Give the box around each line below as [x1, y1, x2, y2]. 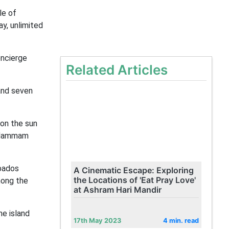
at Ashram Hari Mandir [73, 185, 162, 195]
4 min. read [163, 217, 199, 224]
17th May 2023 [73, 217, 121, 224]
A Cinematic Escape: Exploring [73, 165, 194, 175]
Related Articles [65, 62, 168, 78]
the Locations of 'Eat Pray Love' [73, 175, 196, 185]
